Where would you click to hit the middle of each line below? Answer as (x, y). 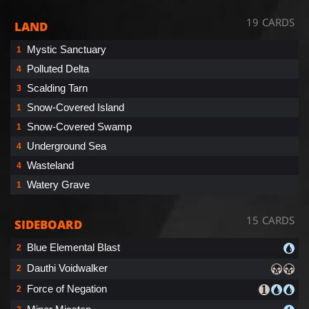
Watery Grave (58, 184)
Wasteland (50, 165)
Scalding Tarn (57, 88)
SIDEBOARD (48, 224)
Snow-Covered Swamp (79, 126)
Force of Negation (67, 288)
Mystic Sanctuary (67, 49)
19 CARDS (270, 22)
